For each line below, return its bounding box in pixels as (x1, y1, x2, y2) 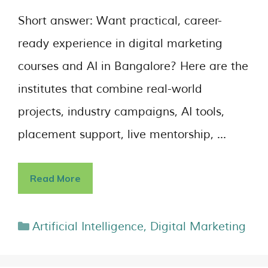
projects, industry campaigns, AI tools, (18, 104, 224, 119)
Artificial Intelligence (32, 220, 144, 234)
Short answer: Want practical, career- (18, 13, 222, 28)
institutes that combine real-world (18, 81, 202, 96)
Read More (30, 172, 81, 184)
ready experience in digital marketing (18, 36, 223, 51)
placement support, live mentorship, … (18, 127, 226, 142)
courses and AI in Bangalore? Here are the (18, 59, 248, 74)
